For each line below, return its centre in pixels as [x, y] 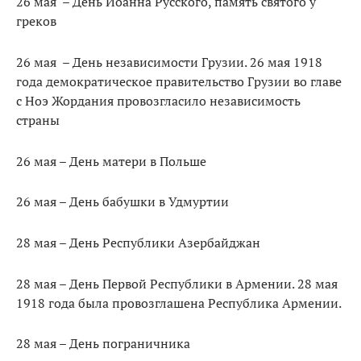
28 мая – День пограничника [103, 344]
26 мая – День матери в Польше [111, 161]
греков [36, 21]
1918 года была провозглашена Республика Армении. [179, 303]
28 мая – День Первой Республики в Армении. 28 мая [177, 283]
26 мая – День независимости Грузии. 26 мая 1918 [169, 62]
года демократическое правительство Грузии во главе [179, 81]
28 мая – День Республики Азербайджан [138, 242]
